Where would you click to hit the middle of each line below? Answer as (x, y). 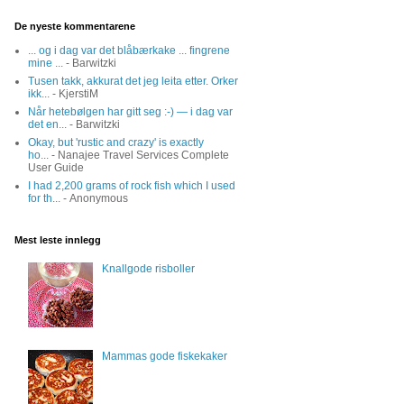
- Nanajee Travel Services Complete (139, 155)
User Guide (56, 168)
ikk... (39, 94)
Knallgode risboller (148, 269)
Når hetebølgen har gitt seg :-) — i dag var (130, 112)
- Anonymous (94, 198)
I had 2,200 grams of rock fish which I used (132, 186)
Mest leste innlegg (58, 240)
